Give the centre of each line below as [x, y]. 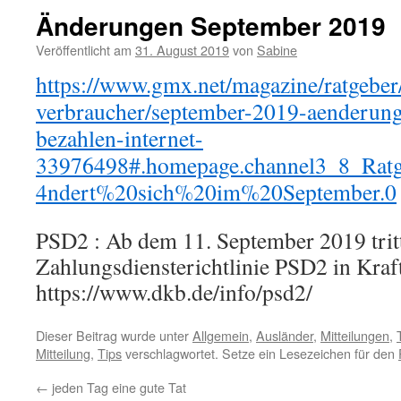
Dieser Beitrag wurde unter [114, 335]
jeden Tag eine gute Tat [117, 387]
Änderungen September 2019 [211, 26]
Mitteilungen [355, 335]
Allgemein [221, 335]
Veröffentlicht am [84, 50]
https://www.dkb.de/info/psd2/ [174, 292]
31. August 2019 [182, 50]
